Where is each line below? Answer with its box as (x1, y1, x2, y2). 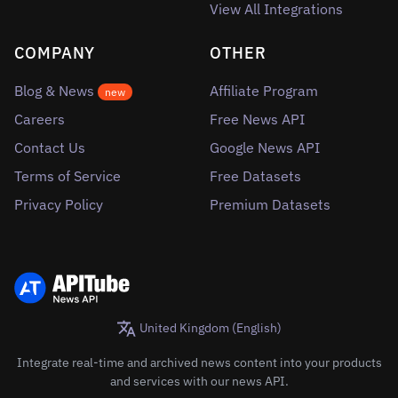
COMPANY (14, 43, 96, 63)
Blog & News (14, 82, 98, 99)
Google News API (210, 139, 320, 156)
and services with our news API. (109, 372, 289, 390)
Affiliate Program (210, 82, 318, 99)
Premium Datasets (210, 195, 330, 213)
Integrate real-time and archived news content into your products (16, 354, 382, 371)
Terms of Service (14, 167, 121, 185)
